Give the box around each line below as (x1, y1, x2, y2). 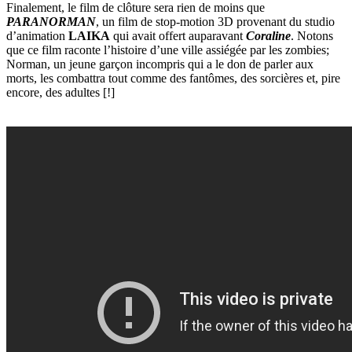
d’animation (6, 29, 68, 43)
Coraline (246, 29, 291, 43)
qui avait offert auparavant (110, 29, 246, 43)
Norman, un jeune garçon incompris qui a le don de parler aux (6, 57, 313, 71)
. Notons (291, 29, 333, 43)
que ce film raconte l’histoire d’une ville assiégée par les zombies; (6, 43, 329, 57)
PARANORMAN (6, 15, 96, 29)
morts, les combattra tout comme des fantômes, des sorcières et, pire (6, 71, 340, 86)
